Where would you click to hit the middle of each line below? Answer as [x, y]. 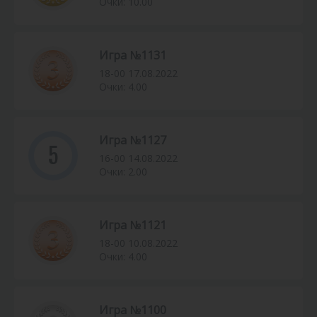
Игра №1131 [133, 56]
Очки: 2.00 [123, 172]
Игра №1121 [133, 225]
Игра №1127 [133, 140]
